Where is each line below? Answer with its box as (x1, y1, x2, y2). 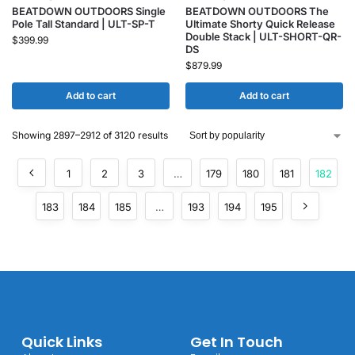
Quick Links (21, 331, 102, 352)
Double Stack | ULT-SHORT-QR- (185, 30, 342, 43)
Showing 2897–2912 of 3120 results (12, 129, 168, 141)
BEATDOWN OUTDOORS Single (12, 5, 166, 17)
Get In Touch (189, 331, 283, 352)
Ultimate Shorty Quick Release (185, 17, 335, 30)
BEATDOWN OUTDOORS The (185, 5, 329, 17)
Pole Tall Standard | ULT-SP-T (12, 17, 155, 30)
